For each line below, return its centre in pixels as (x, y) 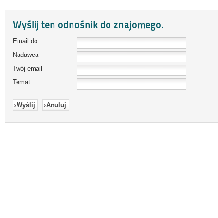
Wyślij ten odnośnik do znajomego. (88, 25)
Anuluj (56, 105)
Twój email (27, 68)
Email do (25, 41)
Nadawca (26, 55)
